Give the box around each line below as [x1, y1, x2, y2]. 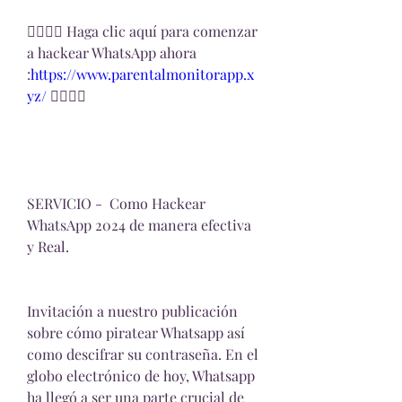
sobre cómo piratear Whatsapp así [27, 323, 245, 343]
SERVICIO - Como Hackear [27, 194, 205, 214]
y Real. [27, 237, 69, 257]
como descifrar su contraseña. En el [27, 345, 258, 364]
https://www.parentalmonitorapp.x [31, 65, 254, 84]
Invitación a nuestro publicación [27, 301, 238, 321]
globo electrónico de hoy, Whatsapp [27, 366, 255, 386]
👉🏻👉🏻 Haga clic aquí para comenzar [27, 22, 258, 41]
